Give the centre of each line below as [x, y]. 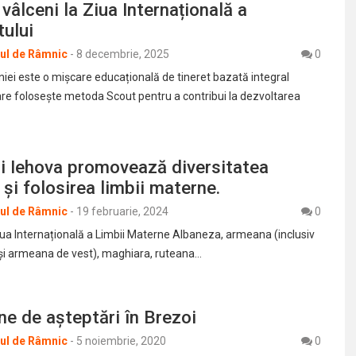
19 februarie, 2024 [122, 212]
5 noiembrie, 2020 [121, 341]
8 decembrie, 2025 [123, 54]
